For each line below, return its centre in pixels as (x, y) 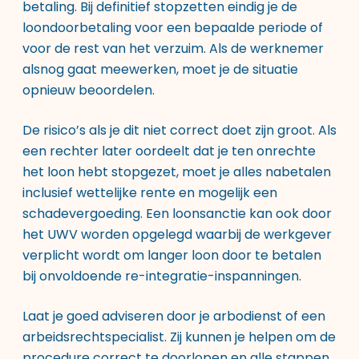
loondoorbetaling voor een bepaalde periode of (173, 28)
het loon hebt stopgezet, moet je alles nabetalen (177, 172)
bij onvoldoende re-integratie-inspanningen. (162, 276)
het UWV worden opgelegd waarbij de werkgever (177, 234)
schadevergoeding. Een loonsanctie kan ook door (177, 214)
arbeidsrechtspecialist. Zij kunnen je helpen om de (179, 337)
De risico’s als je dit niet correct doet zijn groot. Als (179, 130)
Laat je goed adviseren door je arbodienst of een (174, 316)
